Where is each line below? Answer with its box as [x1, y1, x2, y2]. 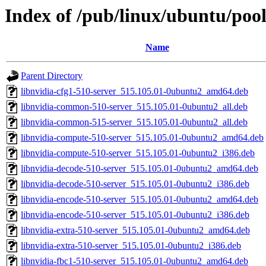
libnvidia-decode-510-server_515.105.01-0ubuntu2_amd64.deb [21, 163, 258, 174]
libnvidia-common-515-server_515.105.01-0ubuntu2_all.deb [21, 117, 248, 128]
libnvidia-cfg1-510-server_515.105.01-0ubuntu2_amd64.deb [21, 86, 248, 97]
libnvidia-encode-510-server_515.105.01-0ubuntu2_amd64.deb [21, 194, 258, 205]
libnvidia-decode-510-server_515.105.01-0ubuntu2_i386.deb [21, 179, 249, 189]
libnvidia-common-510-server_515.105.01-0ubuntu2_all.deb [21, 102, 248, 112]
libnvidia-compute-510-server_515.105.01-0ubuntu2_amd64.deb [21, 132, 264, 143]
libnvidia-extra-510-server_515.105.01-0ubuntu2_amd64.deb [21, 225, 250, 236]
